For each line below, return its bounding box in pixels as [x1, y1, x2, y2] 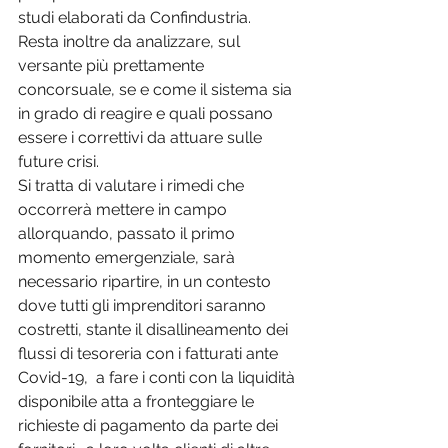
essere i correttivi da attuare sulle [18, 128, 266, 147]
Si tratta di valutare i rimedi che [18, 176, 248, 195]
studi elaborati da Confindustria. [18, 8, 251, 27]
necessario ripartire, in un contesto [18, 272, 275, 291]
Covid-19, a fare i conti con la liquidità [18, 368, 299, 387]
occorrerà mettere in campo [18, 200, 231, 219]
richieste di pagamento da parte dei [18, 416, 282, 435]
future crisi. [18, 152, 99, 171]
